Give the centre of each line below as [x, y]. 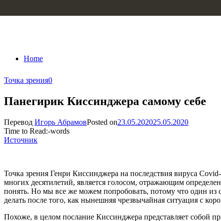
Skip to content [27, 8]
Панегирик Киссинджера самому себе [105, 101]
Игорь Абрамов [61, 122]
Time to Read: [26, 131]
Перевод [19, 122]
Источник [21, 140]
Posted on [102, 122]
